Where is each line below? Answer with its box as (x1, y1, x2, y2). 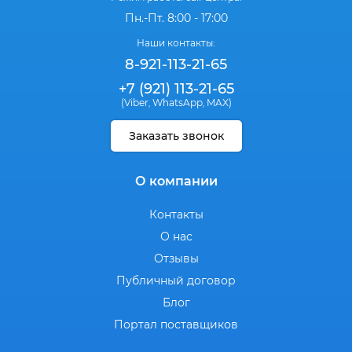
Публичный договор (116, 273, 236, 288)
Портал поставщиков (114, 317, 238, 332)
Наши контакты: (137, 37, 215, 49)
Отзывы (153, 251, 199, 266)
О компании (134, 174, 218, 189)
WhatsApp (152, 97, 203, 109)
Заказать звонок (128, 129, 224, 144)
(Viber (120, 97, 148, 109)
